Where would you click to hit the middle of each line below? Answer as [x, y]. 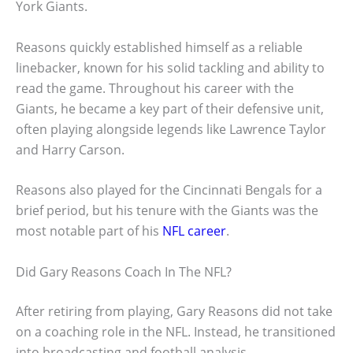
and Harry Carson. [70, 149]
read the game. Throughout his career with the [155, 88]
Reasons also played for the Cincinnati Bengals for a [169, 190]
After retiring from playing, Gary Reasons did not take [174, 311]
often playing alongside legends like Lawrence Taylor [171, 129]
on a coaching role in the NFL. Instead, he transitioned [176, 331]
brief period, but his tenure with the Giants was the [167, 211]
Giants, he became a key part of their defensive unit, [170, 108]
